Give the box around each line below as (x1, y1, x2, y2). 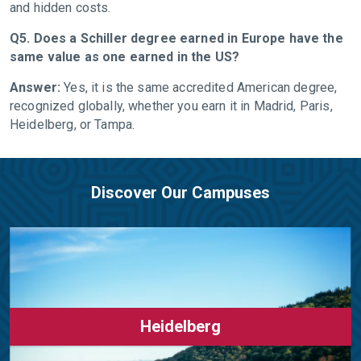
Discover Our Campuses (91, 182, 270, 202)
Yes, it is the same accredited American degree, (64, 79, 338, 95)
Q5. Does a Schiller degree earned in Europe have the (10, 30, 343, 46)
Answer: (10, 79, 64, 95)
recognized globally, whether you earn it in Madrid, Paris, (10, 98, 333, 114)
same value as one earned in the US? (10, 48, 243, 64)
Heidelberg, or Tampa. (10, 116, 135, 132)
